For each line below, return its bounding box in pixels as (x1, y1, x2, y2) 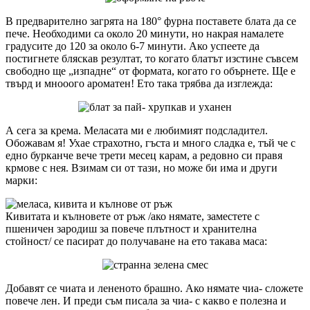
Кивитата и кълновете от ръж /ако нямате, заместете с (6, 210, 259, 222)
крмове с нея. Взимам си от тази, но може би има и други (6, 161, 277, 174)
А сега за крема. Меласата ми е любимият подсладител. (6, 124, 268, 136)
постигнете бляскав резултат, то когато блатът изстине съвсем (6, 52, 298, 64)
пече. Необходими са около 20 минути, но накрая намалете (6, 27, 284, 39)
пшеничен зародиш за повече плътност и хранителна (6, 222, 257, 235)
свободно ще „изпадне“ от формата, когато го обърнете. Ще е (6, 64, 295, 77)
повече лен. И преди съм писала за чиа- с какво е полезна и (6, 294, 286, 307)
